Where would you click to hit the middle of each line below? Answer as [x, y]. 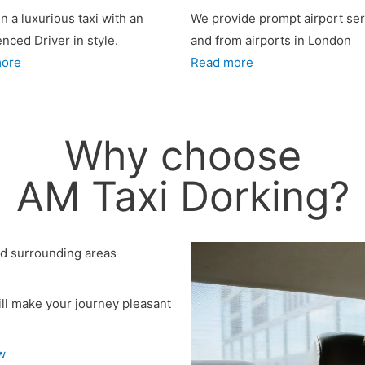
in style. [94, 40]
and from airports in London [271, 40]
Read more [222, 62]
